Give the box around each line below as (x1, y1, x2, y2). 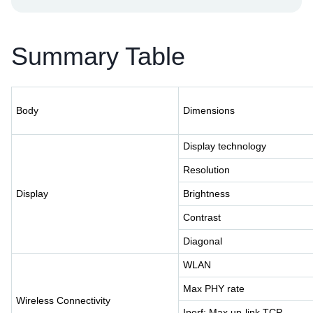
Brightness (183, 187, 230, 199)
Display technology (183, 140, 266, 152)
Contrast (183, 211, 221, 223)
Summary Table (11, 41, 185, 71)
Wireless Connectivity (16, 294, 110, 306)
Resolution (183, 163, 230, 175)
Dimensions (183, 104, 235, 116)
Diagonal (183, 235, 222, 247)
